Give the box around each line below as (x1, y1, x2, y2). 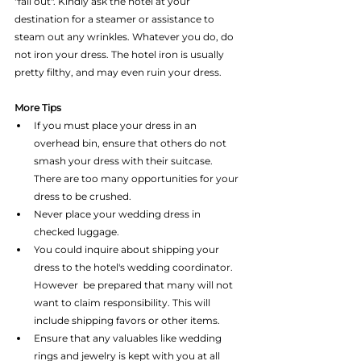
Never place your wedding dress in (34, 208, 203, 221)
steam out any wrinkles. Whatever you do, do (15, 31, 236, 44)
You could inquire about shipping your (34, 243, 222, 256)
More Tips (15, 102, 61, 114)
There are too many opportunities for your (34, 172, 241, 185)
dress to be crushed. (34, 190, 136, 203)
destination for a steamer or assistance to (15, 13, 217, 26)
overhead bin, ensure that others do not (34, 137, 229, 150)
